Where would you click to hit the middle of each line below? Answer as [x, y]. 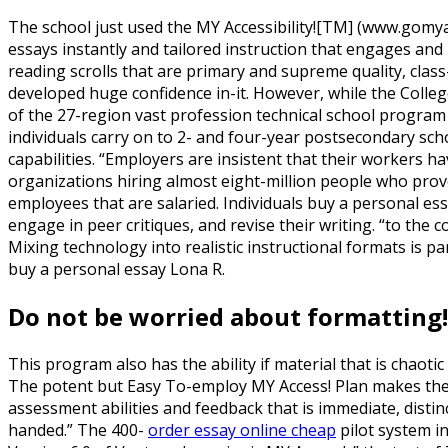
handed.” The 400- [78, 429]
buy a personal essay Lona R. [116, 268]
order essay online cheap [242, 429]
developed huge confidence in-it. [128, 92]
